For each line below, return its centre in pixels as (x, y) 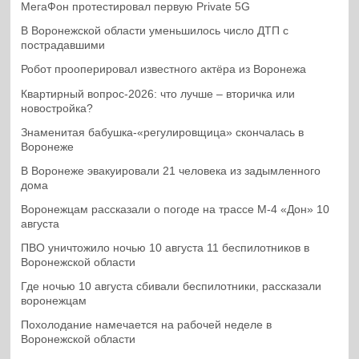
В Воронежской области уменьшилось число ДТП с (155, 31)
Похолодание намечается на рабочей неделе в (147, 325)
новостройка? (57, 108)
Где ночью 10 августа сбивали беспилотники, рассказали (171, 287)
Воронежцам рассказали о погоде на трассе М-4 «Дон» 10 (175, 209)
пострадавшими (63, 46)
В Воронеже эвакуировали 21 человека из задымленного (171, 171)
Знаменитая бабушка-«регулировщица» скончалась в (163, 132)
